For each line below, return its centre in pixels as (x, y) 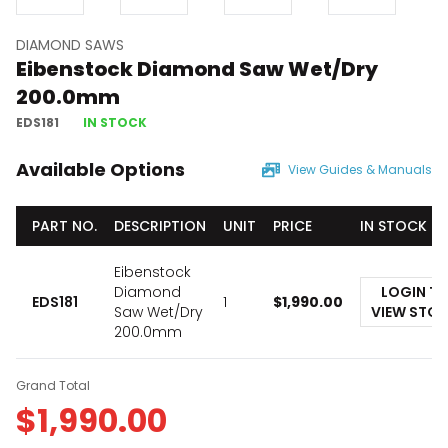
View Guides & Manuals (360, 169)
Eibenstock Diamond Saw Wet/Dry (197, 69)
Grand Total (53, 385)
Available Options (100, 169)
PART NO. (64, 226)
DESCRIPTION (160, 226)
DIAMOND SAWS (70, 45)
